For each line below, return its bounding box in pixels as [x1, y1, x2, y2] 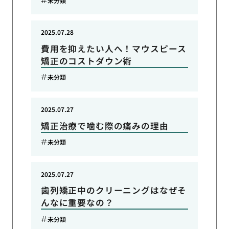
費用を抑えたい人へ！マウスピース [40, 42, 187, 55]
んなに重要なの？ [40, 196, 114, 209]
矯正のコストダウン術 [40, 54, 132, 67]
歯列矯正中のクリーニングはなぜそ [40, 184, 187, 197]
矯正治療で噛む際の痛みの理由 [40, 119, 169, 132]
